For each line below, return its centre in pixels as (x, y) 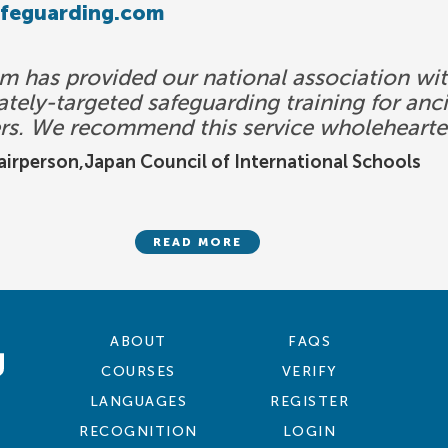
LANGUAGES (138, 401)
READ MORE (197, 242)
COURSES (138, 371)
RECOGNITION (138, 431)
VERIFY (309, 371)
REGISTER (309, 401)
